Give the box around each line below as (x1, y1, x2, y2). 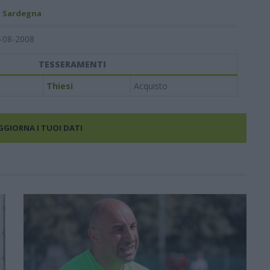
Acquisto (133, 80, 168, 92)
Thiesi (46, 80, 73, 92)
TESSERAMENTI (39, 58, 106, 70)
